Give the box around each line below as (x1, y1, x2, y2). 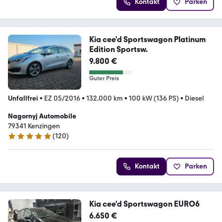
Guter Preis (89, 75, 119, 82)
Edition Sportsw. (89, 45, 148, 55)
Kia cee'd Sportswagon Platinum (89, 35, 174, 45)
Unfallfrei (8, 94, 38, 103)
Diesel (185, 94, 204, 103)
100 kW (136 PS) (129, 94, 179, 103)
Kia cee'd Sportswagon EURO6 (89, 199, 200, 209)
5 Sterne (7, 136, 34, 145)
